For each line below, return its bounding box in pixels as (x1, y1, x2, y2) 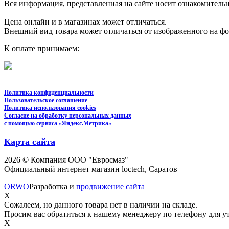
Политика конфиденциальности (4, 88, 94, 96)
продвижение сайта (76, 181, 145, 191)
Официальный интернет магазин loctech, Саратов (4, 164, 177, 173)
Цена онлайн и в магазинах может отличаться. (4, 17, 169, 26)
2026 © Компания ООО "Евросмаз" (4, 155, 128, 164)
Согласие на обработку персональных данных (4, 111, 131, 119)
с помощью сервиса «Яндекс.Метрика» (4, 119, 111, 127)
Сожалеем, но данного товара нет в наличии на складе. (4, 200, 197, 209)
